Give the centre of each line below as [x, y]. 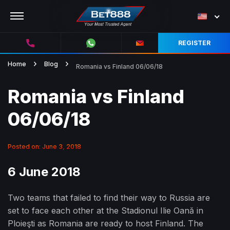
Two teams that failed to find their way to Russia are [109, 198]
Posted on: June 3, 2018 [44, 147]
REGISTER [194, 43]
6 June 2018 [44, 172]
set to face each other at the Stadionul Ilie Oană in [106, 210]
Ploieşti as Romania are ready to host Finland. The [106, 223]
